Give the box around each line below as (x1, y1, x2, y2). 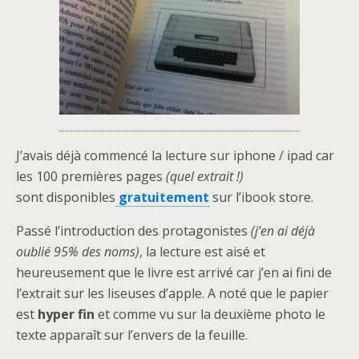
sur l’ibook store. (209, 188, 313, 207)
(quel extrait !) (166, 167, 244, 186)
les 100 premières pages (16, 167, 166, 186)
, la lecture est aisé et (139, 243, 265, 261)
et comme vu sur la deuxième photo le (95, 305, 325, 324)
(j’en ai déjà (248, 222, 315, 240)
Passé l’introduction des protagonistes (16, 222, 248, 240)
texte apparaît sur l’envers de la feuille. (16, 326, 248, 345)
